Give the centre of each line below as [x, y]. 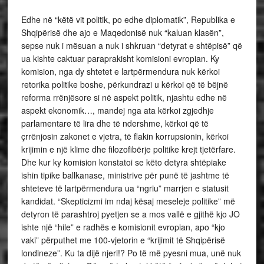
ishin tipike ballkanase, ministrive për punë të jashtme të [125, 175]
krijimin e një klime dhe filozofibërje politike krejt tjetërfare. [128, 149]
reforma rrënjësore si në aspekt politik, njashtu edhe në [124, 97]
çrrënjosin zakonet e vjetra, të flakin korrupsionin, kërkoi [125, 136]
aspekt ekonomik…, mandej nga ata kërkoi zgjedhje [117, 110]
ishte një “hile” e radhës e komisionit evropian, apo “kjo [123, 227]
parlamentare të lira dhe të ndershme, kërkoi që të [115, 123]
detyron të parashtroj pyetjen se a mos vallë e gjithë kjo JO [130, 214]
